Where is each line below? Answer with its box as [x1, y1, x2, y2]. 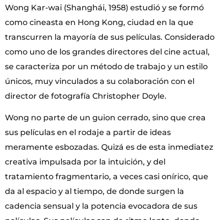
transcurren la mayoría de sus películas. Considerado [5, 32, 215, 42]
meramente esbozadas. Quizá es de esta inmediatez [5, 142, 213, 152]
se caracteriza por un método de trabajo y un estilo [5, 61, 208, 71]
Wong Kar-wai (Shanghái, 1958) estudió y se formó [5, 2, 204, 12]
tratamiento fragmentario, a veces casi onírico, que [5, 172, 208, 182]
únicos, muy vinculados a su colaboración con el [5, 76, 194, 86]
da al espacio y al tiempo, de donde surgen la [5, 187, 184, 196]
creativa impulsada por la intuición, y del [5, 157, 165, 167]
